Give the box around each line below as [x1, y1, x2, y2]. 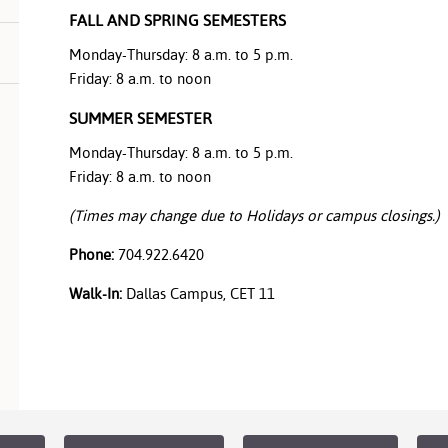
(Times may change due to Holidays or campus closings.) [69, 207, 440, 224]
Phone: [69, 246, 114, 263]
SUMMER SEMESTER [69, 109, 212, 128]
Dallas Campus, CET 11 [122, 285, 275, 302]
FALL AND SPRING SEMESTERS [69, 11, 286, 30]
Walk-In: [69, 285, 122, 302]
